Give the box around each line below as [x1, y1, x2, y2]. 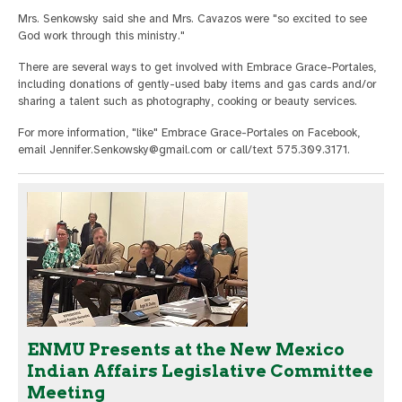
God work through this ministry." [18, 29, 185, 43]
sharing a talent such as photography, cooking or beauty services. [18, 94, 357, 109]
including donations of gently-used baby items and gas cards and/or [18, 77, 376, 92]
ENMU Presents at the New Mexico [27, 339, 345, 361]
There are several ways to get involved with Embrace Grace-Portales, [18, 60, 376, 74]
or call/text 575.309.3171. [213, 143, 350, 157]
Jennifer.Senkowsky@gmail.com [49, 143, 213, 157]
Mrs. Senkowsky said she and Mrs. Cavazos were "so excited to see [18, 12, 367, 26]
